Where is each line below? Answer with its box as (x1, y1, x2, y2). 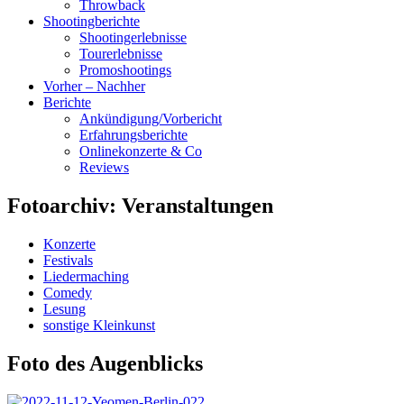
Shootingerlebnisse (79, 30, 187, 46)
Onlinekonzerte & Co (79, 143, 202, 160)
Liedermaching (43, 268, 129, 284)
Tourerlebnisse (79, 46, 162, 62)
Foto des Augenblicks (7, 351, 203, 375)
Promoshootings (79, 62, 171, 78)
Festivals (43, 252, 93, 268)
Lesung (43, 300, 86, 317)
